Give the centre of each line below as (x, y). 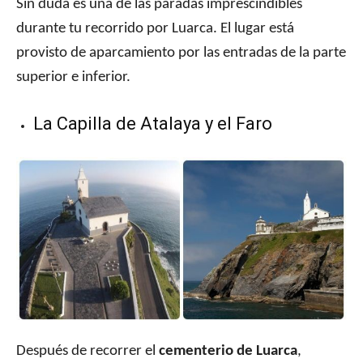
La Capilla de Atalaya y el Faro (153, 124)
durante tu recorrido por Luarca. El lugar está (155, 29)
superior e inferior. (73, 78)
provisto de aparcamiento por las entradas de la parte (181, 53)
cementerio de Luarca (228, 352)
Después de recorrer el (88, 352)
